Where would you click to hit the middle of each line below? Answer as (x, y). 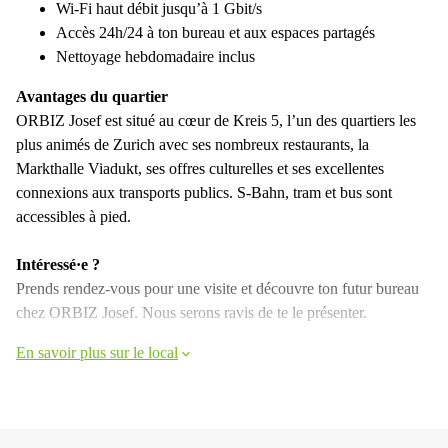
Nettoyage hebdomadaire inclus (155, 56)
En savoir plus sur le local (97, 352)
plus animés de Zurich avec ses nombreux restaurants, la (192, 144)
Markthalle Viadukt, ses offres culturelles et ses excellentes (200, 168)
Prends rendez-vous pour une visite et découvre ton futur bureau (217, 288)
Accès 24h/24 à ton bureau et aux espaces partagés (215, 32)
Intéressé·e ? (58, 264)
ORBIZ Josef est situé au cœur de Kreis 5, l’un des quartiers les (216, 120)
